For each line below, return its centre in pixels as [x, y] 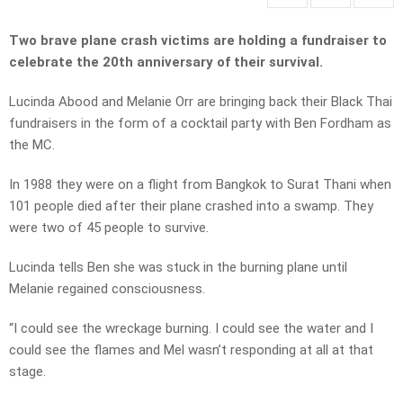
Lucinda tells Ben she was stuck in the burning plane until [178, 268]
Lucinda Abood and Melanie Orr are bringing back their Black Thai [201, 102]
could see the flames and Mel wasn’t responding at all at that [191, 350]
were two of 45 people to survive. [109, 228]
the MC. [32, 145]
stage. [27, 372]
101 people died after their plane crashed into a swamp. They [191, 206]
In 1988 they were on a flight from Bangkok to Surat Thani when [200, 185]
